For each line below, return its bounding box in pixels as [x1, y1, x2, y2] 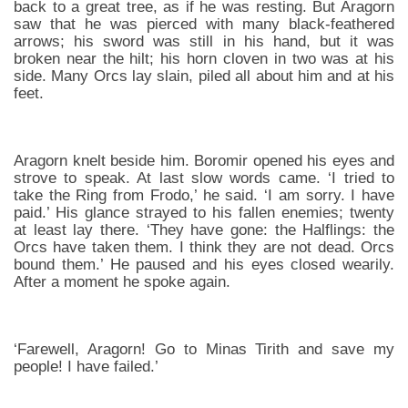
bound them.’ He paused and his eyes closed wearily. [14, 256, 394, 272]
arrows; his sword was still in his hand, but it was [14, 33, 394, 49]
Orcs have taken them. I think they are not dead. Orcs [14, 239, 394, 255]
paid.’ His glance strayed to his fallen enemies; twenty [14, 204, 394, 220]
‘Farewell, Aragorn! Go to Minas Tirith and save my [14, 341, 394, 357]
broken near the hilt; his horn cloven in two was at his [14, 50, 394, 66]
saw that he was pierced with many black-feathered [14, 15, 394, 32]
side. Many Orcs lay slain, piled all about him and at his [14, 67, 394, 84]
